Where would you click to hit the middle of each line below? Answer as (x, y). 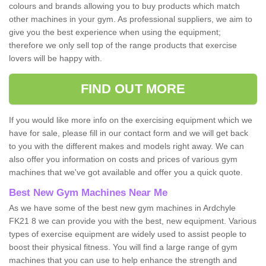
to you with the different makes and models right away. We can (126, 146)
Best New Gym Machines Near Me (88, 192)
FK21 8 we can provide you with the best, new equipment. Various (133, 221)
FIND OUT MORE (133, 88)
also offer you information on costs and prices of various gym (123, 159)
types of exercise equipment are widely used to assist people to (128, 234)
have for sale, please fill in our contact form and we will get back (129, 133)
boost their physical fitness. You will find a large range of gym (123, 247)
